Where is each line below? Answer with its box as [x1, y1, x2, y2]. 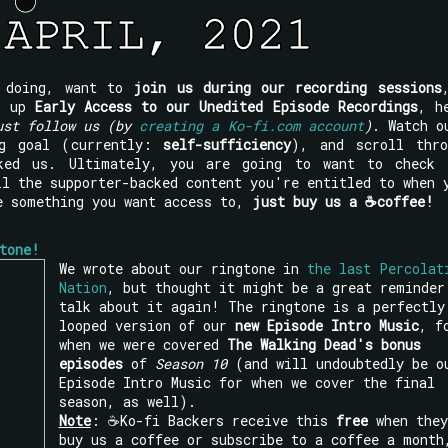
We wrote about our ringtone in [58, 258, 307, 278]
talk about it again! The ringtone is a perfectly [58, 296, 445, 316]
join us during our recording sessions [133, 77, 442, 97]
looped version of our [58, 315, 235, 335]
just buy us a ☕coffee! [252, 191, 434, 211]
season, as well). [58, 391, 196, 411]
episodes [58, 353, 123, 373]
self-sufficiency [163, 134, 292, 154]
